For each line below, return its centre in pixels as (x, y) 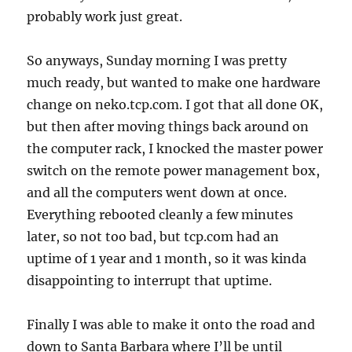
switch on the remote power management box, (174, 170)
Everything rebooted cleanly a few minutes (160, 214)
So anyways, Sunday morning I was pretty (157, 60)
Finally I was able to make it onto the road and (171, 324)
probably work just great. (105, 16)
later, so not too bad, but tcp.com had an (153, 236)
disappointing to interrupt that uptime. (150, 280)
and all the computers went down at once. (157, 192)
